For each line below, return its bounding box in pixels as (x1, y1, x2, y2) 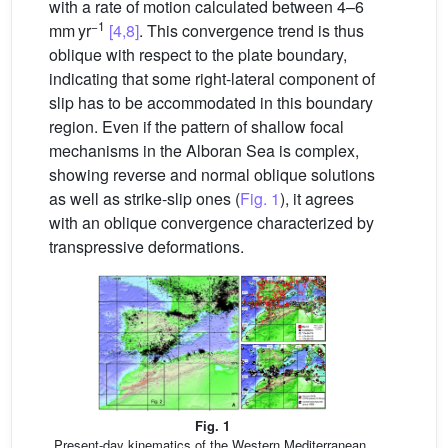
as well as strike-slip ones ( (49, 187, 240, 210)
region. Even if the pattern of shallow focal (49, 115, 344, 138)
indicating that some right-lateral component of (49, 67, 375, 90)
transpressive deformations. (49, 235, 244, 258)
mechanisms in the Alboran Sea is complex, (49, 139, 359, 162)
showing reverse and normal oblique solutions (49, 163, 375, 186)
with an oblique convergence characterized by (49, 211, 374, 234)
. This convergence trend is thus (139, 19, 364, 42)
